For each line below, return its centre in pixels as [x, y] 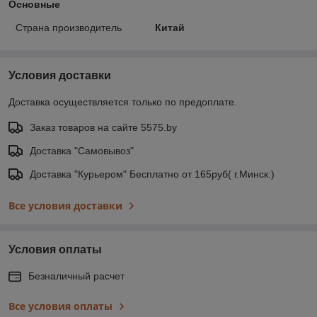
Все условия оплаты [60, 306]
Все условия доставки [65, 205]
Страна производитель [69, 27]
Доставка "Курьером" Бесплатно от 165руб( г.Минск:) [152, 174]
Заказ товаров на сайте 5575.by [103, 127]
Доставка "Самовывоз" [82, 150]
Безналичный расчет [76, 276]
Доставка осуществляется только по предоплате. [123, 102]
